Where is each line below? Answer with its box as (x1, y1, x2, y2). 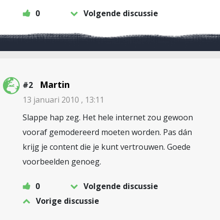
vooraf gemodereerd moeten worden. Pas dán (23, 127, 192, 137)
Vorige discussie (36, 195, 99, 206)
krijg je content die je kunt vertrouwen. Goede (23, 141, 191, 152)
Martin (40, 79, 70, 90)
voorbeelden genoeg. (23, 156, 101, 167)
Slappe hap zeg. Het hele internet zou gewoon (23, 112, 193, 123)
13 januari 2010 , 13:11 (23, 94, 104, 105)
